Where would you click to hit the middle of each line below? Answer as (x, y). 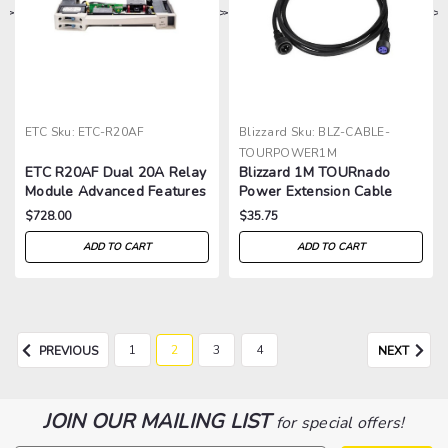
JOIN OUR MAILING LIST (159, 421)
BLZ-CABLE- (354, 131)
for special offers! (340, 422)
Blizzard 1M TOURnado (314, 172)
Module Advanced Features (115, 191)
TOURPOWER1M (288, 152)
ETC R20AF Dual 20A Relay (115, 172)
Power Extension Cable (316, 191)
